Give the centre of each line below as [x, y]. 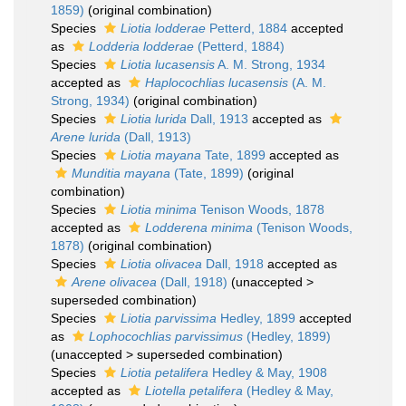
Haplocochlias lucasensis [217, 82]
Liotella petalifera [194, 391]
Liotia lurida [154, 119]
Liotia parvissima [169, 318]
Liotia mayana [161, 155]
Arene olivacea [114, 282]
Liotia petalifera [164, 372]
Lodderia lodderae [141, 46]
